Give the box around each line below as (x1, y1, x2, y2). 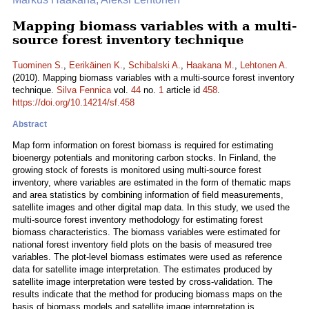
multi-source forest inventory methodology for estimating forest (12, 215, 263, 225)
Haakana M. (186, 60, 235, 70)
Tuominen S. (12, 60, 63, 70)
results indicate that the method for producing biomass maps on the (12, 289, 282, 299)
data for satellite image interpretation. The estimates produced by (12, 264, 272, 275)
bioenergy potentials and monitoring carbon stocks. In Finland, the (12, 152, 276, 163)
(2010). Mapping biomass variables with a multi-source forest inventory (12, 72, 295, 83)
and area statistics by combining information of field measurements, (12, 190, 283, 200)
